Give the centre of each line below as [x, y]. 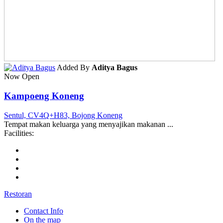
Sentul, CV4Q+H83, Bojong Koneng [63, 115]
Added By [74, 68]
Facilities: [19, 133]
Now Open [22, 77]
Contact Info [44, 211]
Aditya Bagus [114, 68]
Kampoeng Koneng [44, 96]
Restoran [18, 194]
